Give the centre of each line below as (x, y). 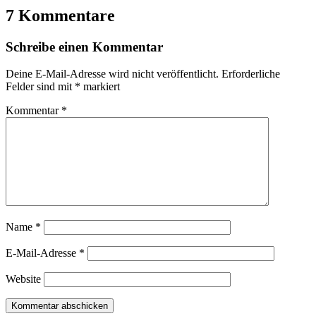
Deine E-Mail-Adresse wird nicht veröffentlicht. (112, 74)
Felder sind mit (40, 87)
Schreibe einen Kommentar (84, 47)
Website (23, 279)
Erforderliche (251, 74)
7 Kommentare (60, 15)
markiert (100, 87)
